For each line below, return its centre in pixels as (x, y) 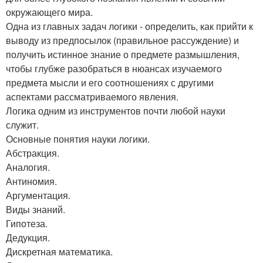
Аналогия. (28, 167)
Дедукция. (28, 238)
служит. (22, 125)
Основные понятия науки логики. (78, 139)
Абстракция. (33, 153)
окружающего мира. (49, 12)
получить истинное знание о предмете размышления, (123, 55)
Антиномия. (31, 181)
